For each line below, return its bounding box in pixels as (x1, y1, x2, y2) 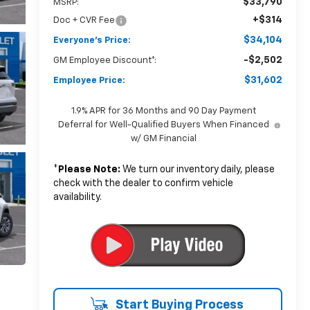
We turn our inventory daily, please (120, 164, 275, 174)
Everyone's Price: (53, 35, 131, 45)
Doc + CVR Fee (53, 15, 115, 25)
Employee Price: (53, 75, 125, 85)
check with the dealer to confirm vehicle (53, 178, 233, 188)
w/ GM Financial (131, 134, 197, 143)
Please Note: (57, 164, 120, 174)
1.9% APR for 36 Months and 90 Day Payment (71, 106, 257, 116)
